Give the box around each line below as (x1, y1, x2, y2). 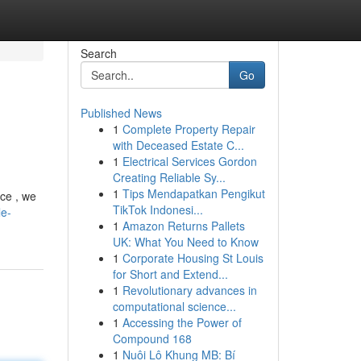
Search (80, 45, 117, 61)
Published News (80, 105, 162, 121)
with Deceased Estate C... (112, 137, 244, 153)
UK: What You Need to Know (112, 234, 259, 250)
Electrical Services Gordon (122, 153, 257, 169)
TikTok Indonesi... (112, 201, 203, 218)
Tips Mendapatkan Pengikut (122, 185, 265, 201)
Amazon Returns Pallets (122, 218, 245, 234)
